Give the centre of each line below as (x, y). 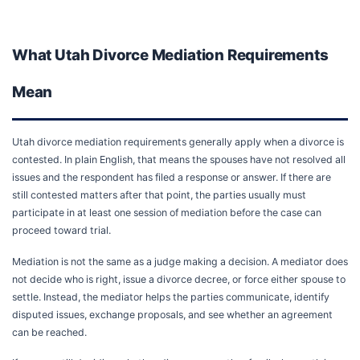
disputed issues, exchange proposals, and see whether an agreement (172, 314)
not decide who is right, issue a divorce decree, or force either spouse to (179, 279)
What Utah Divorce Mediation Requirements (170, 55)
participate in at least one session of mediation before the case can (167, 213)
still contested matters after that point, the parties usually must (159, 195)
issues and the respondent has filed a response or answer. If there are (172, 178)
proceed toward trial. (61, 231)
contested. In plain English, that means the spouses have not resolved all (179, 160)
